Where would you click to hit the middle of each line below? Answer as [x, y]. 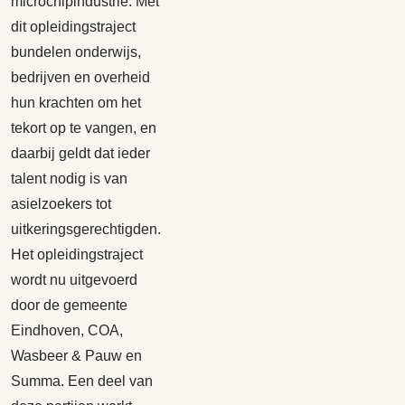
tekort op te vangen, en [84, 128]
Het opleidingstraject [77, 254]
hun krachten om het [76, 103]
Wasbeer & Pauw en [76, 356]
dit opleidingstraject [73, 27]
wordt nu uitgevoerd [74, 280]
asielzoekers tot [61, 204]
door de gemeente [69, 305]
